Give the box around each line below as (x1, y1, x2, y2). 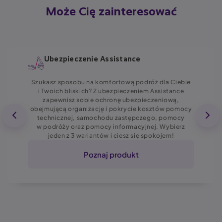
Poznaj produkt (83, 150, 139, 160)
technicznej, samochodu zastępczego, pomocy (37, 114, 185, 122)
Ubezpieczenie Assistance (44, 55, 141, 63)
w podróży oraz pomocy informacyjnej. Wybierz (37, 123, 185, 131)
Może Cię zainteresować (45, 6, 177, 19)
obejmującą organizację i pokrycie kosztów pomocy (30, 105, 192, 113)
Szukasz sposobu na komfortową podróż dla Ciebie (31, 78, 191, 86)
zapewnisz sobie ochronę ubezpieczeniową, (43, 96, 179, 104)
